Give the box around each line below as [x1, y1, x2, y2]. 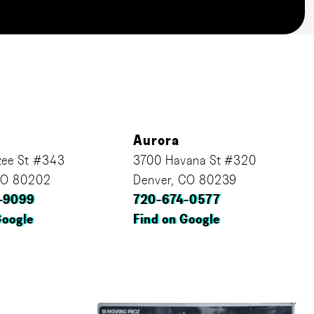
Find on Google [133, 213, 220, 227]
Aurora [133, 133, 179, 149]
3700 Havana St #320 [133, 154, 257, 168]
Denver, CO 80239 [133, 174, 238, 188]
